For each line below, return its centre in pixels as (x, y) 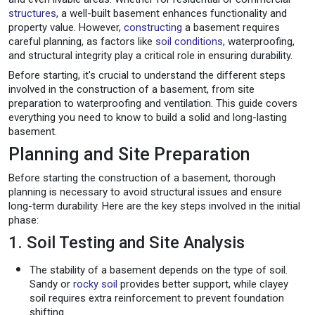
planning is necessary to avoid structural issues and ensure (145, 192)
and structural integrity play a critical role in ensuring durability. (150, 55)
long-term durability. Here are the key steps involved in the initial (154, 206)
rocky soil (95, 284)
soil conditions (189, 41)
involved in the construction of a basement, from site (131, 89)
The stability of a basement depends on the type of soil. (159, 270)
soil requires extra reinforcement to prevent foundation (157, 298)
